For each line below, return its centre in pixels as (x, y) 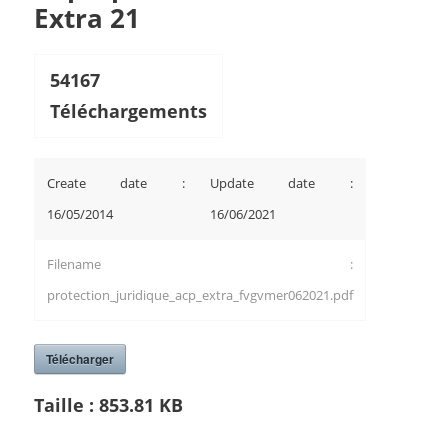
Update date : (281, 183)
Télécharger (79, 359)
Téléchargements (128, 111)
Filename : (199, 264)
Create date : (115, 183)
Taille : (66, 404)
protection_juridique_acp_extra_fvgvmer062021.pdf (199, 295)
